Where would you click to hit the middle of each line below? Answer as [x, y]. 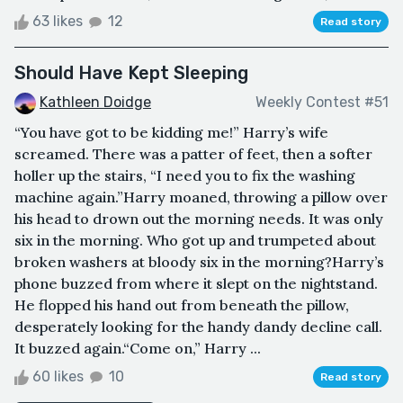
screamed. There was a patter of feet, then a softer [193, 153]
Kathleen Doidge [95, 102]
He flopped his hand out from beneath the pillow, [182, 304]
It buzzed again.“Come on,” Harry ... [138, 348]
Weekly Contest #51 [322, 103]
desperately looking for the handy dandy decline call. [198, 326]
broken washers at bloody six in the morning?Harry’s [199, 261]
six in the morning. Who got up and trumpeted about [195, 240]
